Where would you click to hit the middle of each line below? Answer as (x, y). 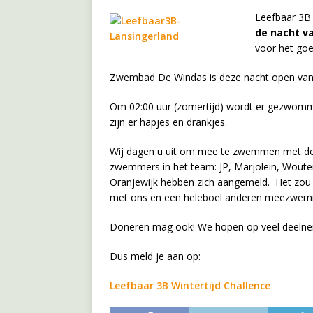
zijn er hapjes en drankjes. (168, 122)
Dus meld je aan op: (155, 256)
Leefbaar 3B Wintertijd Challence (190, 285)
